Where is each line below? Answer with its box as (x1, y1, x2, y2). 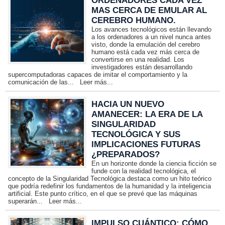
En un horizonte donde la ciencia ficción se (91, 160, 217, 167)
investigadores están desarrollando (91, 63, 193, 71)
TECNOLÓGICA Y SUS (91, 130, 181, 139)
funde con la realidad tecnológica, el (91, 167, 196, 175)
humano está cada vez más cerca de (91, 48, 200, 56)
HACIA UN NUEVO (91, 99, 165, 109)
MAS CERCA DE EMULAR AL (91, 6, 207, 15)
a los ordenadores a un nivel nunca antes (91, 33, 211, 41)
